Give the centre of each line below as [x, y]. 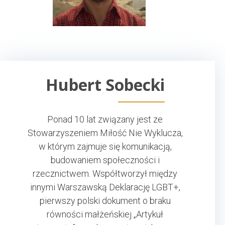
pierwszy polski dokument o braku [105, 200]
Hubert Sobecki [105, 84]
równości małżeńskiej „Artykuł [105, 214]
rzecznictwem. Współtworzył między [105, 173]
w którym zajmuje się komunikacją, [105, 146]
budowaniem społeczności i [105, 160]
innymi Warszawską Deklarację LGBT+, [105, 187]
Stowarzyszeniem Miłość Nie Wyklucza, [105, 133]
